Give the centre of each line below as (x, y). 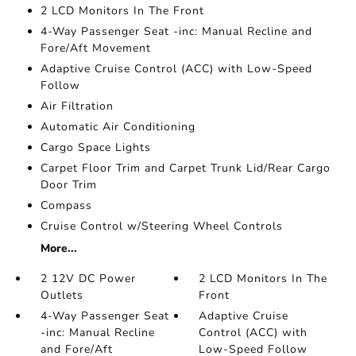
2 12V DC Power (88, 279)
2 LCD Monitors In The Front (122, 11)
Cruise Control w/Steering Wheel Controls (161, 226)
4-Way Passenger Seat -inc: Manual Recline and (176, 31)
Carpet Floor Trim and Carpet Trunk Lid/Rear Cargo (185, 168)
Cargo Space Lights (95, 147)
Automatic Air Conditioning (118, 127)
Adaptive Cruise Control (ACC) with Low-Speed (176, 69)
